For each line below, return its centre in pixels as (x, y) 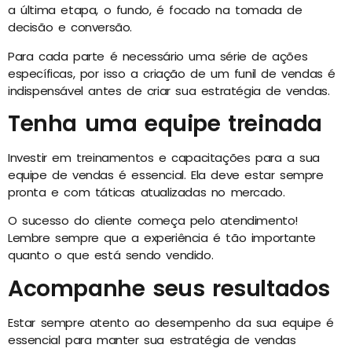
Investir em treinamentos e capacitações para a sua (164, 157)
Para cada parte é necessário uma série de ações (158, 56)
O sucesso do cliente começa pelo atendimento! (153, 221)
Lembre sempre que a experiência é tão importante (162, 238)
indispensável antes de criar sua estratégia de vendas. (169, 90)
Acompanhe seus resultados (169, 288)
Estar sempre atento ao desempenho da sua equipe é (171, 322)
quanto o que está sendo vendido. (111, 255)
